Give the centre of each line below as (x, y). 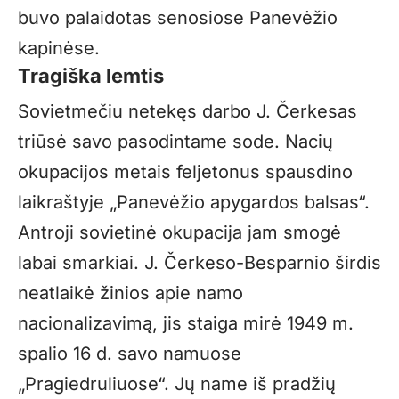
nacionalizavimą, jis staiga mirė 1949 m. (186, 323)
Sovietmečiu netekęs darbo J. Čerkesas (187, 111)
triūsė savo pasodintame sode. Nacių (175, 141)
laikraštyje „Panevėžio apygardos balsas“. (194, 202)
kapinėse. (59, 49)
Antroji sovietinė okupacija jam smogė (179, 232)
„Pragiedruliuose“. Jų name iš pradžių (177, 383)
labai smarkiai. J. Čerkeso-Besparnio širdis (199, 262)
